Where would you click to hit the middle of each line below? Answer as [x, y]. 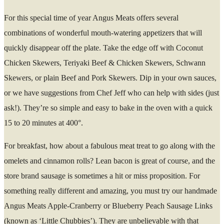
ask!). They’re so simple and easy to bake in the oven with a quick [108, 107]
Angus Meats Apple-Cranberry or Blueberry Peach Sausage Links [108, 205]
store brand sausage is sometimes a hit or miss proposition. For [102, 175]
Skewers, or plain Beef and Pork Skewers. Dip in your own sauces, [110, 77]
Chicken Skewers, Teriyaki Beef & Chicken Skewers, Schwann [105, 62]
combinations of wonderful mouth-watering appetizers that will [103, 32]
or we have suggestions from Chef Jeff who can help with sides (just [111, 92]
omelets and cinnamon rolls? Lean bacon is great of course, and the [109, 160]
